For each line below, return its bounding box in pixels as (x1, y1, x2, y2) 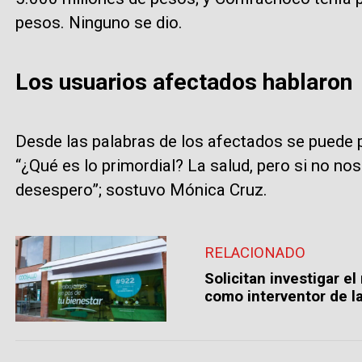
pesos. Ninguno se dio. (15, 12, 183, 32)
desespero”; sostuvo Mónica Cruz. (15, 179, 267, 200)
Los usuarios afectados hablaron (15, 68, 352, 95)
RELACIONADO (204, 243, 306, 262)
